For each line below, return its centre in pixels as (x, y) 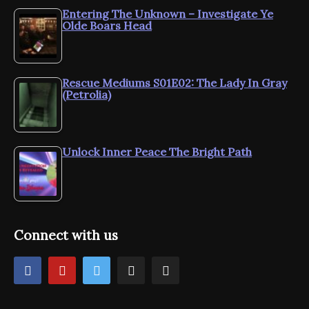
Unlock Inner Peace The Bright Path (157, 152)
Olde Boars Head (107, 26)
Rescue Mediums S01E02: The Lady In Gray (175, 83)
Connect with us (66, 235)
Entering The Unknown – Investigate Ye (168, 14)
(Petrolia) (87, 95)
